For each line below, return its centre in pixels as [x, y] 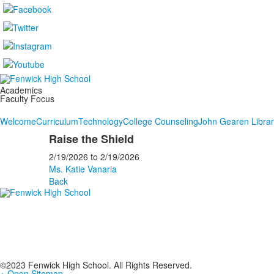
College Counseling [161, 121]
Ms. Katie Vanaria [83, 169]
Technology [101, 121]
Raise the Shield [91, 139]
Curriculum [57, 121]
